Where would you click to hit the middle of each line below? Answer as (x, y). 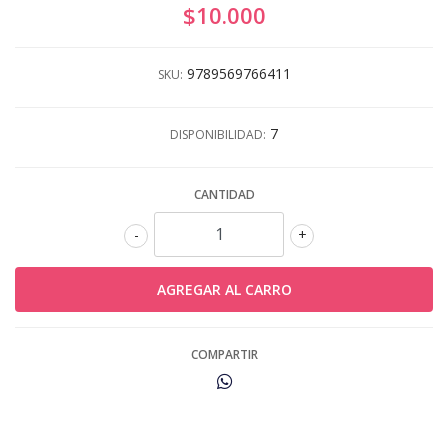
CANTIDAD (224, 194)
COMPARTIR (224, 354)
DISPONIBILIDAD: (218, 134)
